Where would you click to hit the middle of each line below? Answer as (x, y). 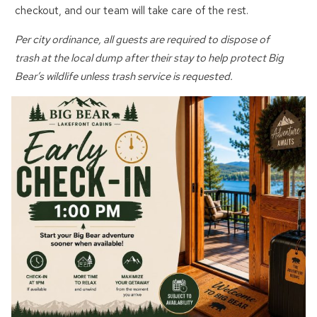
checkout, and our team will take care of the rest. (132, 11)
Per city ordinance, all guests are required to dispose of (143, 40)
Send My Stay (158, 13)
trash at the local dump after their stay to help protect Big (150, 58)
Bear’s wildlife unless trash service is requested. (124, 77)
